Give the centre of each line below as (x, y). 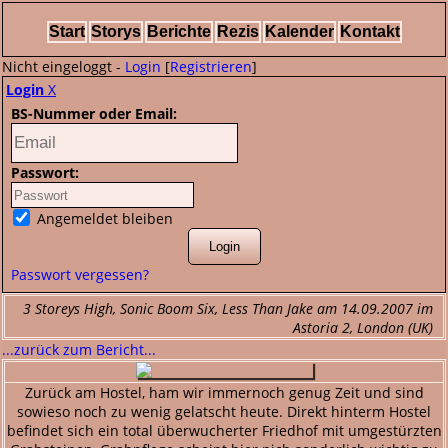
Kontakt (369, 31)
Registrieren (211, 66)
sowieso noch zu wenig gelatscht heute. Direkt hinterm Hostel (224, 411)
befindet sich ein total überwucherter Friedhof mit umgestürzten (224, 430)
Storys (115, 31)
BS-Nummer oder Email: (94, 113)
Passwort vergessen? (80, 274)
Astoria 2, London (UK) (363, 327)
